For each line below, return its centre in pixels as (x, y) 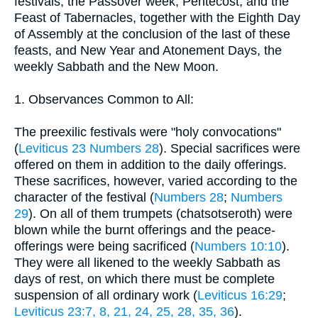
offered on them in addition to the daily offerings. (150, 164)
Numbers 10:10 (238, 246)
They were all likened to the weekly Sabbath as (147, 262)
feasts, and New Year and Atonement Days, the (148, 50)
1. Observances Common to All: (104, 99)
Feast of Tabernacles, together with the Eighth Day (157, 17)
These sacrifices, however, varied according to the (156, 181)
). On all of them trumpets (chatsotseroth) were (160, 213)
